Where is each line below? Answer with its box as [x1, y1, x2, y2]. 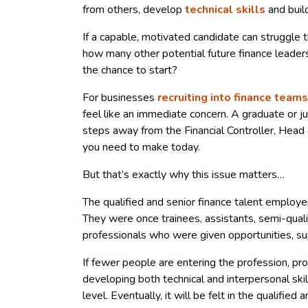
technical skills [185, 1, 265, 17]
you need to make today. [82, 139, 200, 155]
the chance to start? [82, 62, 180, 78]
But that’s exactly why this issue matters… [82, 166, 287, 182]
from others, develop [82, 1, 185, 17]
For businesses [82, 89, 157, 105]
